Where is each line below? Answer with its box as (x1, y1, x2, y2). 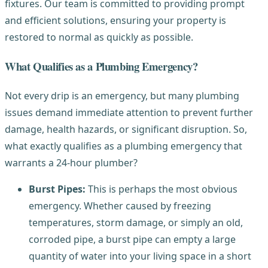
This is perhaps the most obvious (86, 182, 237, 196)
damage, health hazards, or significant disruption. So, (5, 122, 247, 136)
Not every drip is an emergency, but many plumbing (5, 89, 239, 102)
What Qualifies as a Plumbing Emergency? (5, 58, 198, 75)
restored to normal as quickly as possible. (5, 31, 193, 44)
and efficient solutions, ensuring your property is (5, 14, 226, 28)
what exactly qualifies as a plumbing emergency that (5, 139, 242, 153)
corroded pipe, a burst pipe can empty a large (29, 232, 236, 246)
